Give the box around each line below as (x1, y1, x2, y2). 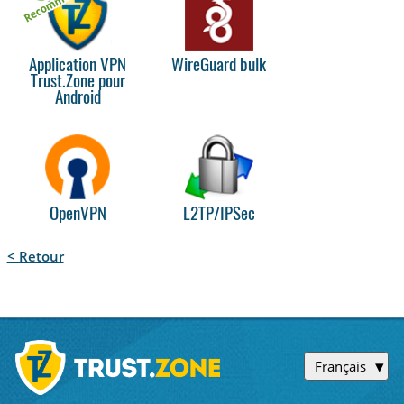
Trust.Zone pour (30, 73, 125, 91)
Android (54, 89, 101, 107)
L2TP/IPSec (182, 207, 255, 225)
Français (314, 357, 366, 376)
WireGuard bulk (171, 57, 267, 75)
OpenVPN (49, 207, 106, 225)
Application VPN (29, 57, 126, 75)
